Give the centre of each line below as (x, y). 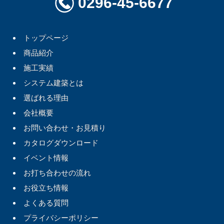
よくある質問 (46, 202)
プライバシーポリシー (61, 217)
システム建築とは (54, 82)
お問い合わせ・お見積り (65, 127)
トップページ (46, 37)
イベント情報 (46, 157)
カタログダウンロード (61, 142)
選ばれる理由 (46, 97)
